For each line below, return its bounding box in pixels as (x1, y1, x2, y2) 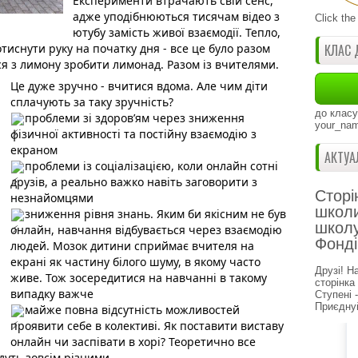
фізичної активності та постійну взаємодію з (10, 126, 257, 141)
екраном (10, 142, 58, 157)
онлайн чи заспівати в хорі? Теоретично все (10, 334, 256, 349)
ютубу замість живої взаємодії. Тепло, (73, 25, 280, 40)
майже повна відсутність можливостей (25, 302, 240, 317)
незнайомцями (10, 190, 93, 205)
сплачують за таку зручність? (10, 94, 173, 109)
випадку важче (10, 286, 93, 301)
